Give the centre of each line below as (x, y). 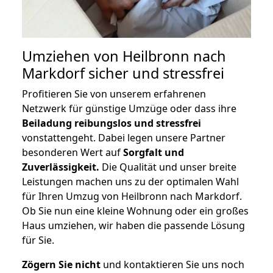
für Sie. (38, 240)
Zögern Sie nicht (61, 265)
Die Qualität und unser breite (168, 167)
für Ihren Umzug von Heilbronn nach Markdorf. (132, 197)
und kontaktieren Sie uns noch (172, 265)
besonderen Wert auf (73, 153)
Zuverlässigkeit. (61, 167)
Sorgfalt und (154, 153)
